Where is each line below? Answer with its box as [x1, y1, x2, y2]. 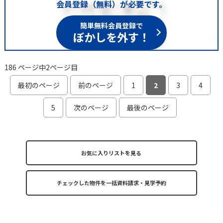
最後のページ [127, 102, 169, 112]
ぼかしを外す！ [73, 27, 150, 43]
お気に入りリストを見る [81, 148, 142, 157]
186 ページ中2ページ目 [4, 62, 78, 72]
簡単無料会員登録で [80, 18, 143, 29]
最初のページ [17, 80, 60, 90]
